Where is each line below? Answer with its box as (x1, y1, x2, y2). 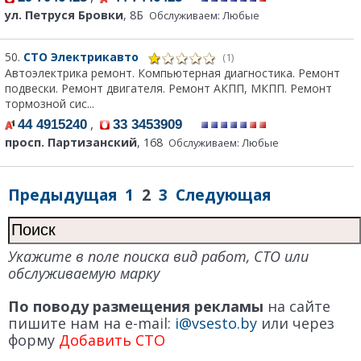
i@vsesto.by (175, 313, 257, 333)
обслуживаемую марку (8, 263, 160, 283)
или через (257, 313, 334, 333)
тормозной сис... (5, 95, 94, 111)
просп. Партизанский (5, 134, 137, 150)
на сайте (263, 296, 330, 316)
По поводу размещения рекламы (8, 296, 263, 316)
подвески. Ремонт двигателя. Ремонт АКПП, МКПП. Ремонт (5, 80, 332, 96)
